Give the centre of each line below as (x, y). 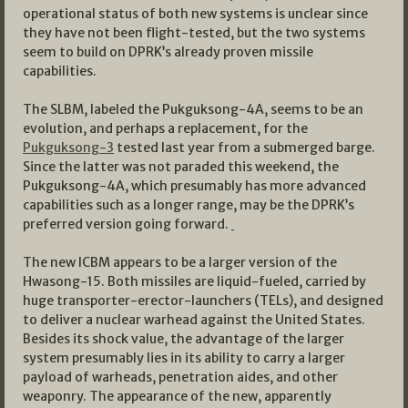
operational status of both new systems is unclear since (195, 14)
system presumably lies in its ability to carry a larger (184, 358)
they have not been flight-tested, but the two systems (194, 33)
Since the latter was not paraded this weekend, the (181, 167)
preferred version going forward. (127, 224)
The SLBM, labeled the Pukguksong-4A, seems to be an (193, 110)
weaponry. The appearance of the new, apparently (177, 397)
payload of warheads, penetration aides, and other (180, 377)
